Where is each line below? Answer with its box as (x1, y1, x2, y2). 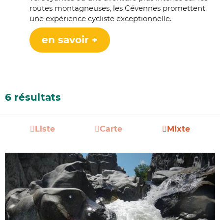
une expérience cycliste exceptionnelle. (29, 13, 171, 23)
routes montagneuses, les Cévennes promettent (29, 3, 205, 13)
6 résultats (5, 91, 61, 103)
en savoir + (42, 33, 98, 46)
